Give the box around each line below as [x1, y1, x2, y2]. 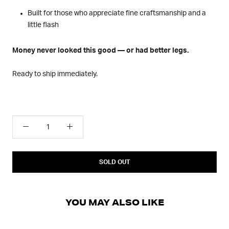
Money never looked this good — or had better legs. [12, 47, 189, 55]
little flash [28, 21, 59, 29]
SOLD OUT [99, 159, 130, 166]
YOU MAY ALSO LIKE [65, 197, 164, 208]
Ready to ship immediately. [12, 70, 98, 78]
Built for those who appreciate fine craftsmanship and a [28, 10, 206, 17]
